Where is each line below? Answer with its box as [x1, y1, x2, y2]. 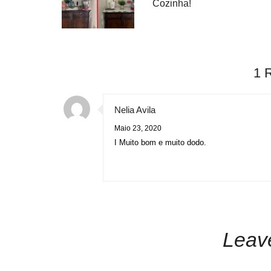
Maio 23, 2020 [114, 124, 162, 132]
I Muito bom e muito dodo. [114, 138, 206, 147]
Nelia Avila [114, 105, 155, 115]
